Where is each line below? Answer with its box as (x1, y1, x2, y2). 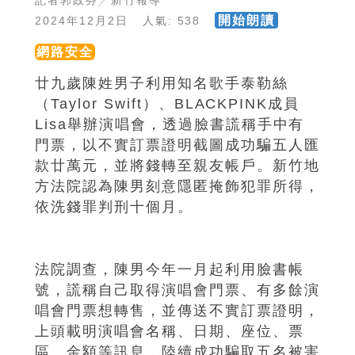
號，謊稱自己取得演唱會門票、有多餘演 (35, 282, 320, 299)
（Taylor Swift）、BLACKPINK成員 (35, 96, 300, 113)
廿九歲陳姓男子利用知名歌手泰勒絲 (35, 75, 288, 92)
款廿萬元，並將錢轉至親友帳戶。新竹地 (35, 158, 320, 174)
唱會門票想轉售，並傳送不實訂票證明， (35, 303, 320, 319)
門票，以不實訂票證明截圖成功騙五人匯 (35, 137, 320, 154)
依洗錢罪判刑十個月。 (35, 199, 193, 216)
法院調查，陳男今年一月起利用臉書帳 (35, 261, 304, 278)
